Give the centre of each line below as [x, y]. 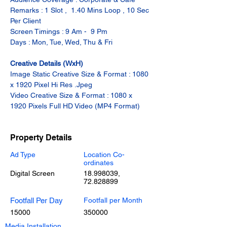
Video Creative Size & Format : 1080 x [72, 95]
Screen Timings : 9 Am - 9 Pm [59, 31]
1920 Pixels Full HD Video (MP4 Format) [75, 106]
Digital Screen [32, 173]
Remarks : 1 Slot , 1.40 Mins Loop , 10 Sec [81, 10]
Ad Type [23, 155]
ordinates [99, 163]
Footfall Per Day [36, 200]
